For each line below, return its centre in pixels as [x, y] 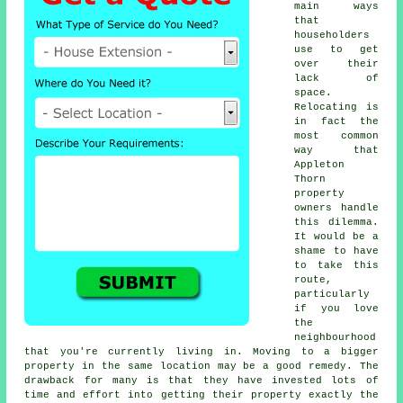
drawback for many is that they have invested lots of [201, 380]
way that [336, 150]
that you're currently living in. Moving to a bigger [201, 351]
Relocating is [336, 107]
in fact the [336, 121]
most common [336, 135]
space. [313, 92]
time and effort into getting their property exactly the [201, 394]
